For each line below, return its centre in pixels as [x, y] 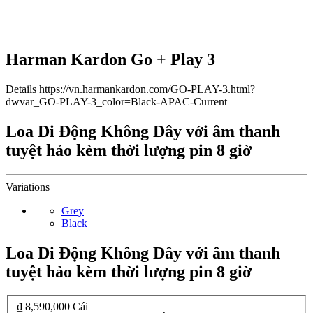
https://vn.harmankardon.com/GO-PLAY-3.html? [147, 89]
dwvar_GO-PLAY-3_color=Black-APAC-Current [116, 101]
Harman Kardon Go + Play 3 [110, 59]
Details [21, 89]
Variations [28, 187]
